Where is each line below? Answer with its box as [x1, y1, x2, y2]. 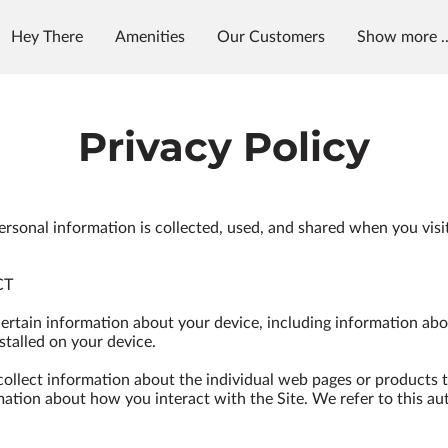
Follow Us [112, 47, 183, 63]
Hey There [11, 29, 84, 45]
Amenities [115, 29, 186, 45]
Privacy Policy [78, 122, 370, 171]
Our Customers [217, 29, 326, 45]
